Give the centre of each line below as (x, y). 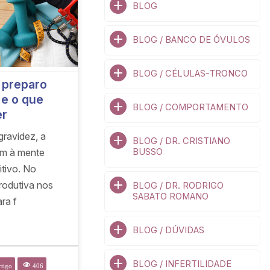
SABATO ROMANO (170, 196)
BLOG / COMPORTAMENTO (190, 107)
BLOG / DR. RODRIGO (178, 186)
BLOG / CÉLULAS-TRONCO (190, 74)
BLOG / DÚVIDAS (168, 230)
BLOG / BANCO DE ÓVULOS (191, 40)
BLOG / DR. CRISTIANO (181, 141)
